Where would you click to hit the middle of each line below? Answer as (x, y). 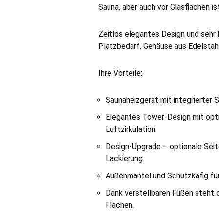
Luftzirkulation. (131, 129)
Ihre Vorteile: (120, 73)
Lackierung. (125, 159)
